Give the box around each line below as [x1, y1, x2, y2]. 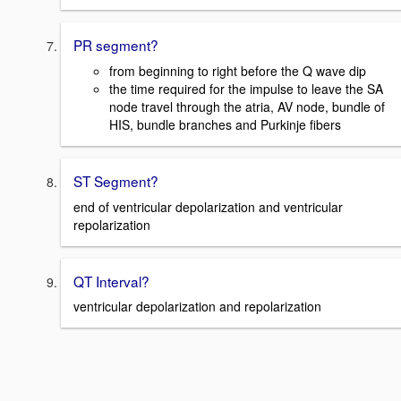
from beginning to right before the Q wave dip [109, 61, 366, 80]
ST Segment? [73, 170, 158, 191]
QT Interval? [73, 270, 149, 291]
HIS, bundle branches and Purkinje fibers [109, 115, 341, 133]
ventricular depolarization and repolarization [73, 297, 321, 316]
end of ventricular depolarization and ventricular [73, 197, 343, 216]
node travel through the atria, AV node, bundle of [109, 97, 385, 115]
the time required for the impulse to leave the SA [109, 79, 383, 98]
